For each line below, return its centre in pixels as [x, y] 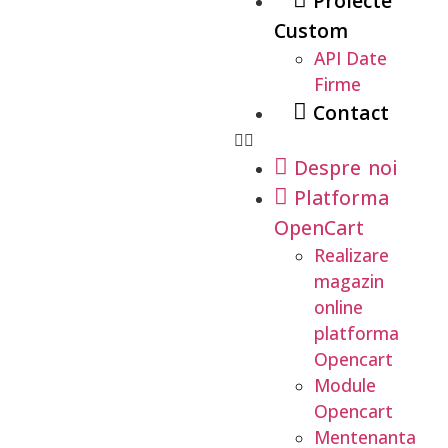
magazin [349, 281]
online [338, 307]
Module [345, 385]
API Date [350, 58]
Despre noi [345, 167]
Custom [311, 30]
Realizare [351, 255]
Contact [350, 112]
